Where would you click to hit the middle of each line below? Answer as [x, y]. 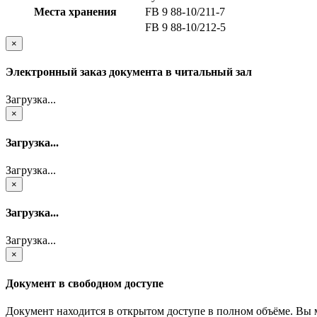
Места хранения [75, 11]
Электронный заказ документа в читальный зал [129, 72]
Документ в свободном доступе [85, 283]
